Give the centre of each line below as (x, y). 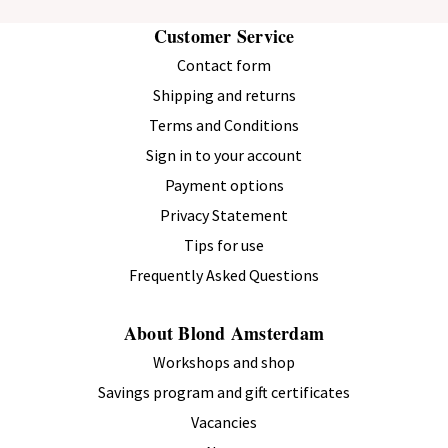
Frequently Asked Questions (224, 274)
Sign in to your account (224, 154)
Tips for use (224, 244)
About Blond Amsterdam (224, 332)
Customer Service (224, 35)
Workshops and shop (224, 361)
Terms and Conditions (224, 124)
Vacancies (224, 421)
